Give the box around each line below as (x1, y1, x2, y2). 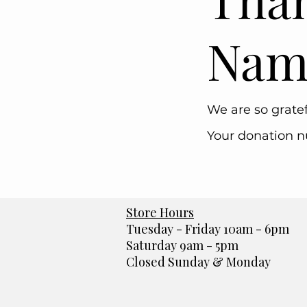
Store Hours (126, 204, 194, 221)
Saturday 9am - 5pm (126, 237, 238, 254)
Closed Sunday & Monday (126, 254, 271, 270)
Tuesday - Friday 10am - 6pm (126, 221, 289, 237)
